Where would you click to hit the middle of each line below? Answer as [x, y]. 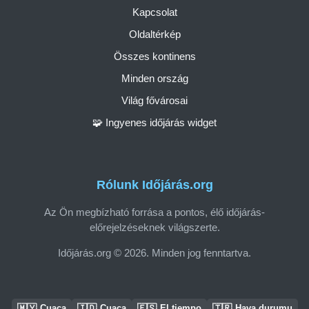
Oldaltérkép [154, 34]
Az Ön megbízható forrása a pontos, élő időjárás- [154, 212]
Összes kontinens [154, 56]
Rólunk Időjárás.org [154, 185]
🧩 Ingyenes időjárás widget [154, 122]
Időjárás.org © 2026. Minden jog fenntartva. [154, 252]
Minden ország [154, 78]
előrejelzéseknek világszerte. [154, 227]
